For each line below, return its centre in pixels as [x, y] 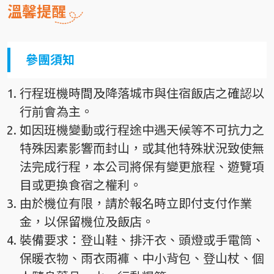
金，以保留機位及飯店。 [87, 222]
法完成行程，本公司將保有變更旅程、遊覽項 [142, 167]
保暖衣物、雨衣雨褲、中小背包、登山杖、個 [142, 259]
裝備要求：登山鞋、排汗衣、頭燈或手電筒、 [142, 240]
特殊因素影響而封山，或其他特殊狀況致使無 [142, 149]
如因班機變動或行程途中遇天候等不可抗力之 [142, 130]
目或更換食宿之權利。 [81, 185]
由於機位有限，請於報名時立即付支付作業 [136, 204]
